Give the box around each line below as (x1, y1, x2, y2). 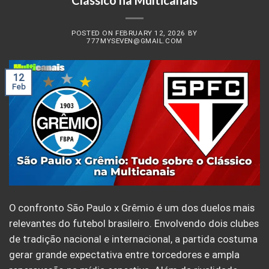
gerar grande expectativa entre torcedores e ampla (9, 249, 240, 261)
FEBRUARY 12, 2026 (115, 28, 186, 37)
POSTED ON (71, 28, 116, 37)
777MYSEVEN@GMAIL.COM (86, 36, 183, 45)
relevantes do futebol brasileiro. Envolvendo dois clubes (9, 217, 259, 229)
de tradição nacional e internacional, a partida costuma (9, 233, 258, 245)
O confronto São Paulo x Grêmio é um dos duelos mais (9, 202, 255, 214)
